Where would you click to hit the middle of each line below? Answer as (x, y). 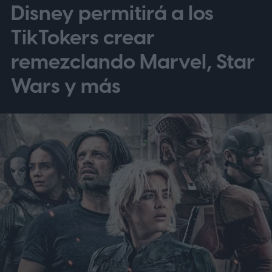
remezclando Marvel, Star (132, 62)
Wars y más (66, 86)
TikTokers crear (82, 38)
